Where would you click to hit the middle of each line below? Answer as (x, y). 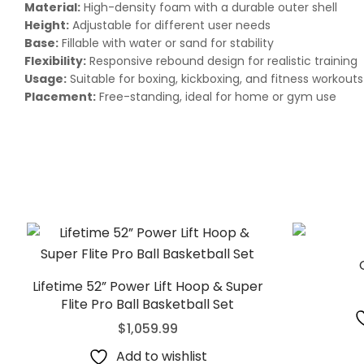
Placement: (60, 96)
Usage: (45, 78)
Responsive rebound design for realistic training (222, 61)
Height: (47, 25)
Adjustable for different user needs (170, 25)
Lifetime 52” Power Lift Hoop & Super (147, 286)
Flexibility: (55, 61)
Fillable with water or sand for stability (166, 43)
